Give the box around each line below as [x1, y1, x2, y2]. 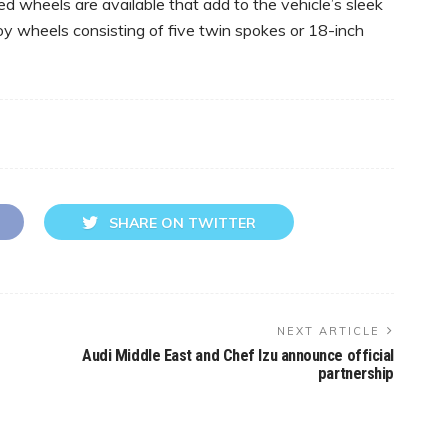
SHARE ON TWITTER [109, 213, 256, 232]
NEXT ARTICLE [277, 323, 380, 338]
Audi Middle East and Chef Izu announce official [82, 345, 394, 365]
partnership [317, 363, 394, 383]
